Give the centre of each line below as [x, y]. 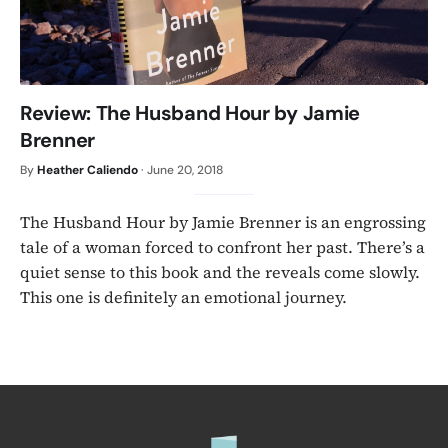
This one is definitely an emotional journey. [183, 296]
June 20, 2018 [185, 169]
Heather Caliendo [87, 169]
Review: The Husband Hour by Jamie [190, 112]
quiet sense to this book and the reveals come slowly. [220, 271]
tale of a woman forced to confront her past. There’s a [222, 246]
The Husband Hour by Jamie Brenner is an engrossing [223, 221]
